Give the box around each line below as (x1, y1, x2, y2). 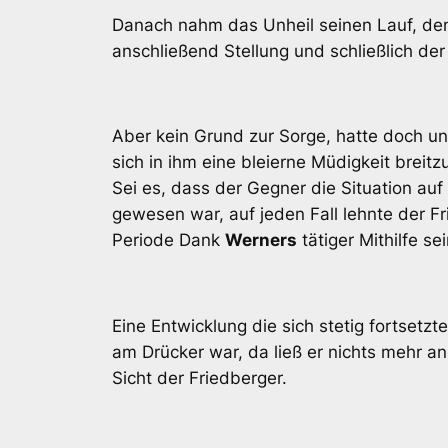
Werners (225, 230, 297, 251)
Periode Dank (112, 230, 225, 251)
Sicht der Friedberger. (112, 367, 287, 388)
